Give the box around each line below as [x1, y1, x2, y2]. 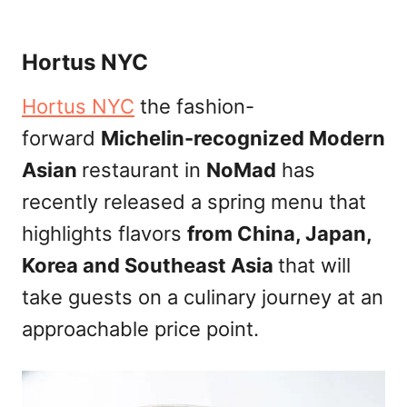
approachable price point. [22, 317, 259, 341]
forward [22, 126, 101, 150]
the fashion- [134, 94, 254, 118]
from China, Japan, [187, 222, 372, 245]
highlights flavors [22, 222, 187, 245]
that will [278, 253, 351, 277]
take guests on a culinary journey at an [22, 285, 383, 309]
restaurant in [82, 158, 206, 182]
